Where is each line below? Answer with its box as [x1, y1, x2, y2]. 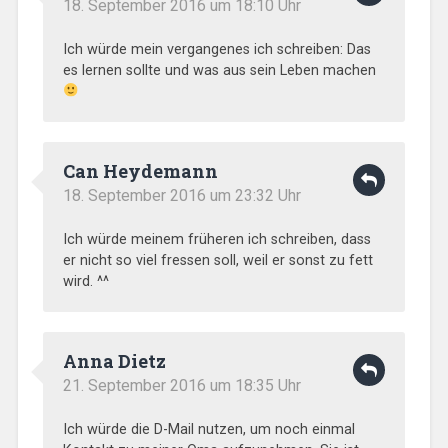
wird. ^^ [62, 272, 109, 290]
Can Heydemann [62, 158, 218, 183]
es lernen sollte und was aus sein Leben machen [62, 61, 376, 79]
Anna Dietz [62, 348, 166, 373]
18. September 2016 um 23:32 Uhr [62, 185, 301, 205]
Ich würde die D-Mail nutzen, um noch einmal [62, 420, 355, 438]
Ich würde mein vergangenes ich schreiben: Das [62, 40, 371, 58]
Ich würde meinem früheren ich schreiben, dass [62, 230, 371, 248]
